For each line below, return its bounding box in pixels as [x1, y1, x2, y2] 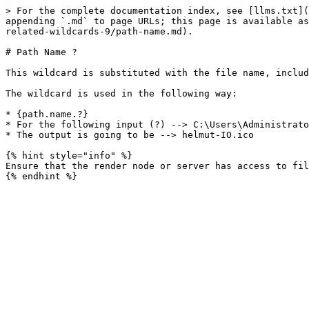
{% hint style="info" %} [6, 150, 132, 161]
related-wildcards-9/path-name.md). [6, 26, 193, 37]
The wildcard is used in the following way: [6, 88, 237, 99]
